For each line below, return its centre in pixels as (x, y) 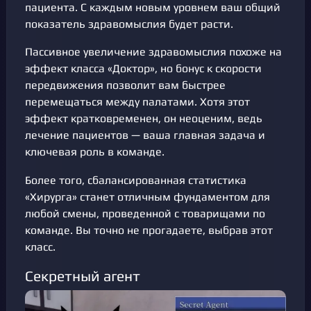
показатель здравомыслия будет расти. (129, 24)
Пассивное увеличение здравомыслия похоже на (153, 52)
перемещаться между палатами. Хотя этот (137, 102)
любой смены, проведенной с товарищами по (145, 213)
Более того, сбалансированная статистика (136, 180)
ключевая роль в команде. (95, 152)
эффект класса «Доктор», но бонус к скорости (143, 69)
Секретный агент (83, 276)
